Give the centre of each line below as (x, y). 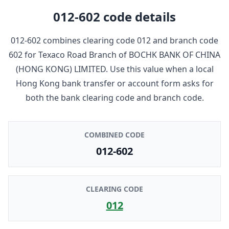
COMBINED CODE (114, 134)
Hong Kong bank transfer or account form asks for (114, 83)
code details (138, 16)
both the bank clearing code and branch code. (114, 97)
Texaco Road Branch (77, 54)
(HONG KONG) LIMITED (61, 69)
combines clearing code (89, 40)
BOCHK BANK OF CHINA (175, 54)
